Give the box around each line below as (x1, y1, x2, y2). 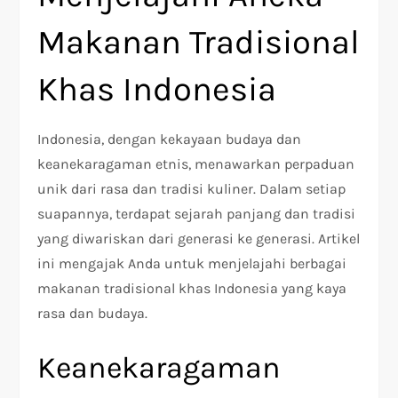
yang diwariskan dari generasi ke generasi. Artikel (37, 230, 361, 248)
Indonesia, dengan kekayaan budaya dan (37, 131, 302, 148)
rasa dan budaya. (37, 305, 148, 322)
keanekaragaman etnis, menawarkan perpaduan (37, 155, 355, 173)
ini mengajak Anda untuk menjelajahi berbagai (37, 255, 347, 273)
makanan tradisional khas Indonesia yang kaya (37, 280, 347, 298)
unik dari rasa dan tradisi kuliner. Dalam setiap (37, 180, 346, 198)
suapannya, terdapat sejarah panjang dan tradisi (37, 205, 356, 223)
